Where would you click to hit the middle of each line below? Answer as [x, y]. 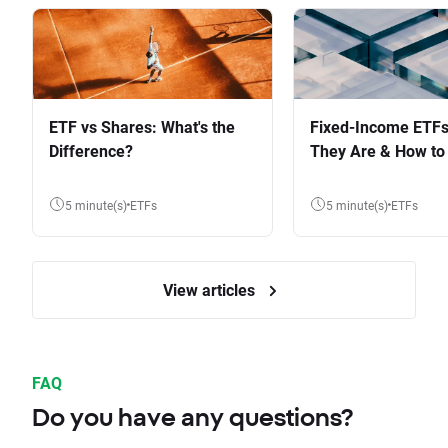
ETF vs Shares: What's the [142, 127]
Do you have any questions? [192, 417]
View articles [211, 290]
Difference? [91, 151]
